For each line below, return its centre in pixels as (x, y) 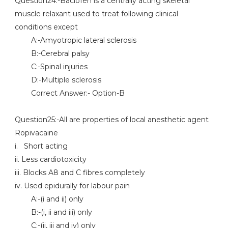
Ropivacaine (36, 133)
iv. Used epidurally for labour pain (72, 186)
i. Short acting (41, 146)
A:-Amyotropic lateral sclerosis (75, 40)
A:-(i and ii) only (49, 199)
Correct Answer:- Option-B (69, 93)
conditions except (46, 27)
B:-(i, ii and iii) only (53, 212)
